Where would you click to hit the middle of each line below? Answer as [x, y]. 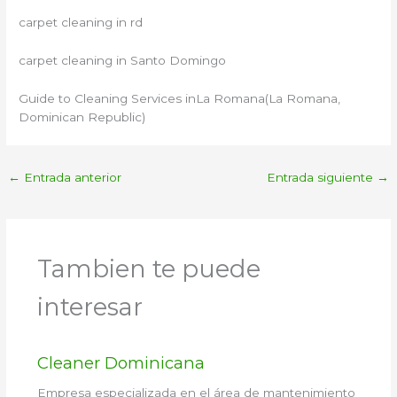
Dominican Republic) [82, 117]
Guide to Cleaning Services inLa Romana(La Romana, [180, 99]
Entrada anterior [71, 178]
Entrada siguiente [321, 178]
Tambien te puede [148, 269]
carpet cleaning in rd [81, 23]
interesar [90, 307]
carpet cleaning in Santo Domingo [123, 61]
